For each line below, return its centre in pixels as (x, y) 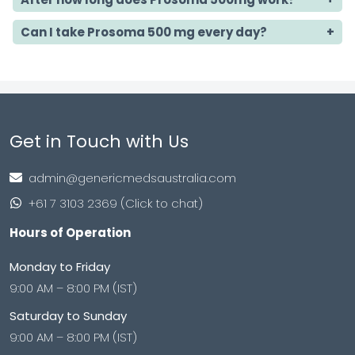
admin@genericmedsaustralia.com (132, 177)
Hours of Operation (70, 233)
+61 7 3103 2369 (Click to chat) (116, 203)
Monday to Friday (60, 267)
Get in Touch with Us (99, 142)
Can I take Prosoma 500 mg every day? (144, 32)
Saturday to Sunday (68, 316)
